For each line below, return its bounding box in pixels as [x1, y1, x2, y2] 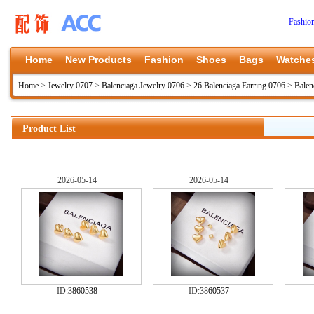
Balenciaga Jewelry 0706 [102, 81, 184, 90]
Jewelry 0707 [48, 81, 93, 90]
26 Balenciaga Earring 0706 [193, 81, 285, 90]
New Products [65, 54, 132, 65]
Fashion [144, 54, 184, 65]
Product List [22, 123, 76, 134]
